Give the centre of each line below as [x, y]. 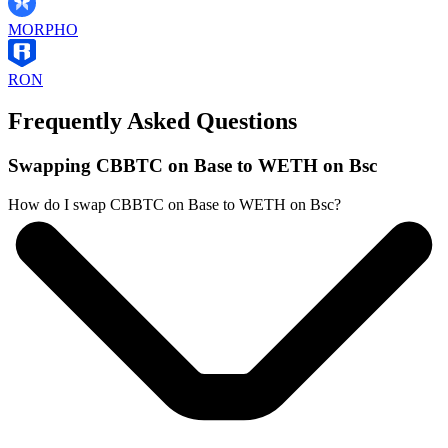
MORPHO [43, 29]
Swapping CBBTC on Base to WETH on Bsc [192, 166]
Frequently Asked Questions [152, 121]
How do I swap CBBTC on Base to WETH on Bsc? [174, 205]
